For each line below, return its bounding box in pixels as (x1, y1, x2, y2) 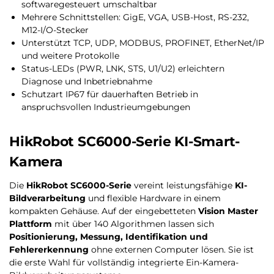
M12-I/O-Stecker (21, 24, 89, 36)
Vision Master (198, 205, 258, 217)
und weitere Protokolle (21, 50, 119, 62)
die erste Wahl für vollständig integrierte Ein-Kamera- (9, 256, 239, 268)
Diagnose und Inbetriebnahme (21, 76, 152, 87)
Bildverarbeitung (9, 192, 86, 204)
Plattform (9, 218, 52, 229)
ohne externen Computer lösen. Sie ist (89, 243, 254, 255)
